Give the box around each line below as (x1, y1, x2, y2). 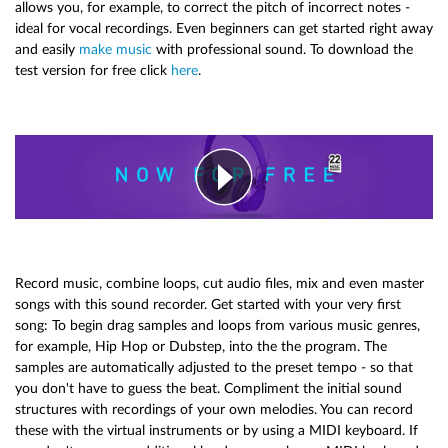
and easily (15, 42, 79, 57)
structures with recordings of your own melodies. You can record (15, 401, 413, 417)
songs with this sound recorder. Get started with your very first (15, 296, 401, 312)
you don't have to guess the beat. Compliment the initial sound (15, 380, 402, 396)
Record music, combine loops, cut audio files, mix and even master (15, 275, 424, 291)
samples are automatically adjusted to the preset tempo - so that (15, 359, 413, 375)
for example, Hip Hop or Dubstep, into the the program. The (15, 338, 387, 354)
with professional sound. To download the (152, 42, 413, 57)
